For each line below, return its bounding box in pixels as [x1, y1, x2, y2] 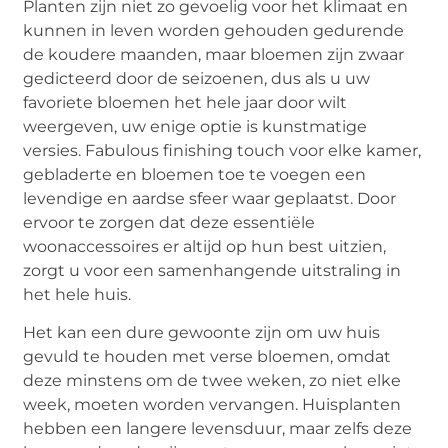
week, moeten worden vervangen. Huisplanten [23, 395, 402, 415]
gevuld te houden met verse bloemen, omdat [23, 347, 392, 367]
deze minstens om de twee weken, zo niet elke [23, 371, 402, 391]
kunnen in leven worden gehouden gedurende [23, 20, 405, 40]
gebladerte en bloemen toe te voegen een [23, 164, 367, 184]
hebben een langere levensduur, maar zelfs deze [23, 419, 413, 439]
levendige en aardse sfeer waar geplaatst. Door [23, 188, 397, 208]
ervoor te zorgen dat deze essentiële [23, 212, 316, 232]
